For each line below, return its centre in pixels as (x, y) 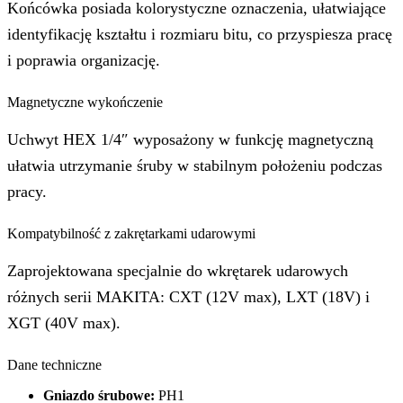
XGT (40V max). (64, 323)
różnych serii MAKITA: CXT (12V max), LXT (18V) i (188, 297)
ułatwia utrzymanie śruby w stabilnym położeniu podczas (195, 166)
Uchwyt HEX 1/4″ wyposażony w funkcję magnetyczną (190, 140)
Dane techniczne (54, 365)
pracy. (27, 192)
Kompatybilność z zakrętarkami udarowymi (131, 233)
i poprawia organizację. (84, 60)
